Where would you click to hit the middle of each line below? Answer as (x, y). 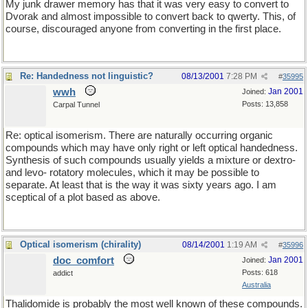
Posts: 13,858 (265, 104)
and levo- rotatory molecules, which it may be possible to (132, 173)
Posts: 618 (260, 272)
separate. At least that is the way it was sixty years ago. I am (141, 185)
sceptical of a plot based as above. (83, 197)
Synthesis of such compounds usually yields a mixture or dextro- (151, 160)
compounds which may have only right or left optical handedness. (152, 148)
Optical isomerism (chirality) (80, 244)
